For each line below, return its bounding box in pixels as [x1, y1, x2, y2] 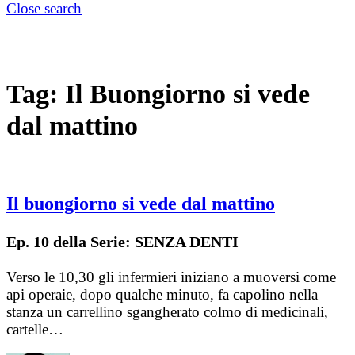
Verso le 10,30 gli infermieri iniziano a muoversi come [6, 269, 336, 286]
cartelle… [6, 321, 63, 338]
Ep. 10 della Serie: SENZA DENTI [6, 233, 239, 251]
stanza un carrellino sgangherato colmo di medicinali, [6, 303, 328, 321]
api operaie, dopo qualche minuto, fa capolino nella [6, 286, 318, 303]
